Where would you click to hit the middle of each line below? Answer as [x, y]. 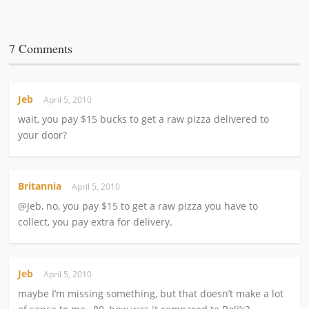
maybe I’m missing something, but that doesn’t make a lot [151, 293]
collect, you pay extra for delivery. [96, 222]
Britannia [40, 186]
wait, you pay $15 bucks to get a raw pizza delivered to [144, 119]
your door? [43, 135]
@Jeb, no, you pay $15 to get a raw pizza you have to [138, 206]
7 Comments [41, 49]
